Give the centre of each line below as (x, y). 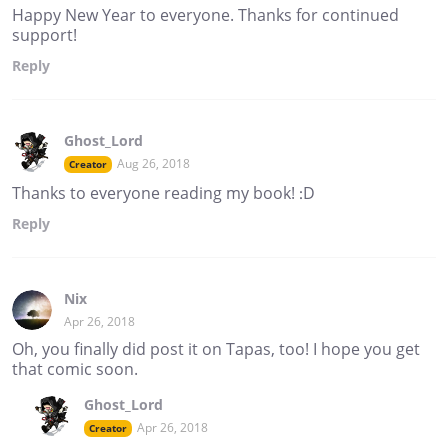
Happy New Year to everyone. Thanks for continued (205, 15)
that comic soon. (75, 369)
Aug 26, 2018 (153, 164)
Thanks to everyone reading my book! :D (163, 193)
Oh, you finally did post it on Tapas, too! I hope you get (216, 349)
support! (44, 35)
